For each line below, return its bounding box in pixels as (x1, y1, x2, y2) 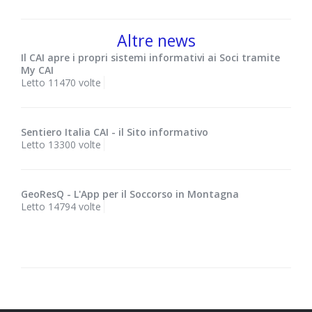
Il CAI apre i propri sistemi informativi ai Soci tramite (21, 51, 280, 65)
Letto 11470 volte (21, 76, 101, 90)
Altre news (116, 29, 196, 52)
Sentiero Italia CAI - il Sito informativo (21, 125, 208, 139)
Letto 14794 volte (21, 200, 101, 214)
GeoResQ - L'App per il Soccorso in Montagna (21, 187, 239, 201)
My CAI (21, 63, 54, 77)
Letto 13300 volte (21, 138, 101, 152)
